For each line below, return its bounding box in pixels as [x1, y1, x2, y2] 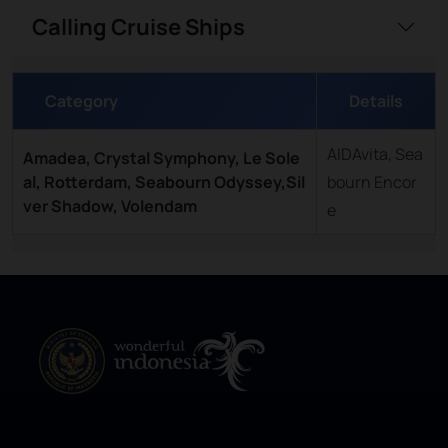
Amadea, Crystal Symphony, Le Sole [23, 147, 300, 169]
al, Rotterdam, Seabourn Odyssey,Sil [23, 171, 305, 193]
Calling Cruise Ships [32, 12, 245, 42]
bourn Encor [327, 171, 417, 193]
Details [349, 90, 403, 112]
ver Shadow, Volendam [23, 195, 197, 217]
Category [45, 90, 118, 112]
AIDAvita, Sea [327, 143, 423, 165]
